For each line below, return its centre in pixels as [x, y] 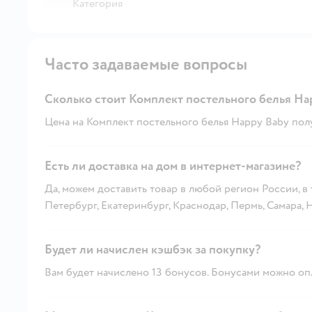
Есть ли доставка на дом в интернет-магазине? [173, 166]
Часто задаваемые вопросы [146, 64]
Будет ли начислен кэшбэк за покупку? [153, 249]
